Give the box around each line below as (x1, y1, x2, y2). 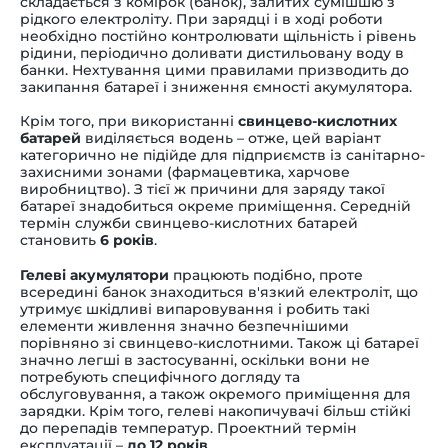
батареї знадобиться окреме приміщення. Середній (20, 196, 411, 215)
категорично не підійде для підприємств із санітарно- (20, 145, 425, 164)
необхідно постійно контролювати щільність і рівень (20, 26, 416, 45)
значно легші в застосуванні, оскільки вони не (20, 350, 370, 369)
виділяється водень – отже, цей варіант (81, 128, 381, 147)
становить (20, 230, 100, 249)
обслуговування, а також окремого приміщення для (20, 384, 411, 403)
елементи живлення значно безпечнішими (20, 316, 349, 335)
